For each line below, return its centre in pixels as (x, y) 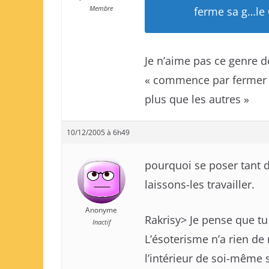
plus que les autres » (197, 99)
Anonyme (101, 210)
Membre (101, 8)
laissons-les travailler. (200, 184)
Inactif (101, 222)
